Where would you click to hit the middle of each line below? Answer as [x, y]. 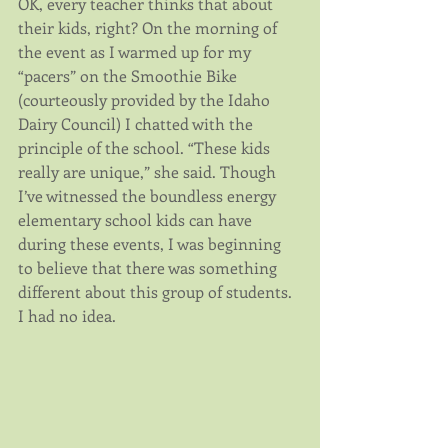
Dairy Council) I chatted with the [137, 124]
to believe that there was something [149, 268]
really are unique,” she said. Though [149, 172]
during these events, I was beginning [151, 244]
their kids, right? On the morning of [149, 28]
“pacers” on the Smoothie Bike [129, 76]
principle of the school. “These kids [146, 148]
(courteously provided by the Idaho [146, 100]
